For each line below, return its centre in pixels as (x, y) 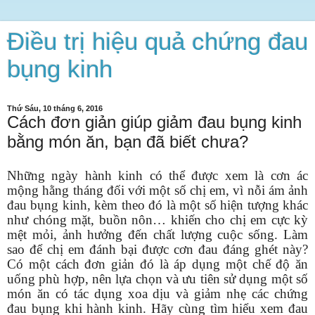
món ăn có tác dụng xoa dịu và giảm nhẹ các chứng (157, 293)
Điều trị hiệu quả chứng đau (157, 41)
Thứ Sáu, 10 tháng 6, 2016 (55, 108)
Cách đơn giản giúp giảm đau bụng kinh (154, 122)
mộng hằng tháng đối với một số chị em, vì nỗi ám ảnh (157, 190)
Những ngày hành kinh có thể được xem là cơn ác (157, 175)
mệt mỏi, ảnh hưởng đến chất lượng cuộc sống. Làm (157, 234)
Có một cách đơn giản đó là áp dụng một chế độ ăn (157, 264)
